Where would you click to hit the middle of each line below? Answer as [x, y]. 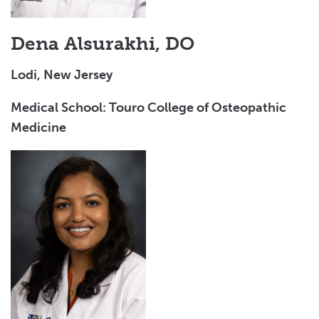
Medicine [38, 127]
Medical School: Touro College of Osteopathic [148, 107]
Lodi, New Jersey [62, 74]
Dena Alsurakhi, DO [103, 43]
